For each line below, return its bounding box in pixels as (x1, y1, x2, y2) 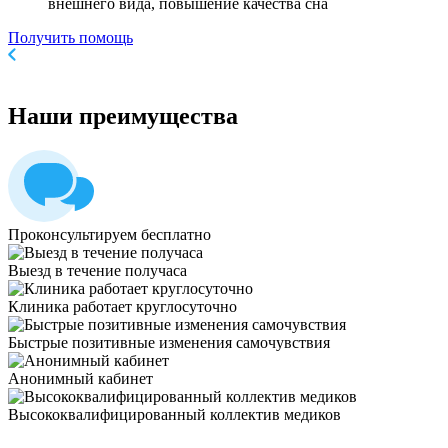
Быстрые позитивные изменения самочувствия (8, 333, 330, 351)
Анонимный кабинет (8, 369, 153, 387)
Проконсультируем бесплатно (8, 225, 211, 243)
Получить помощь (8, 29, 133, 47)
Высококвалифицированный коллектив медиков (8, 405, 341, 423)
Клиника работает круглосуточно (8, 297, 237, 315)
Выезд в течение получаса (8, 261, 187, 279)
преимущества (73, 103, 238, 130)
